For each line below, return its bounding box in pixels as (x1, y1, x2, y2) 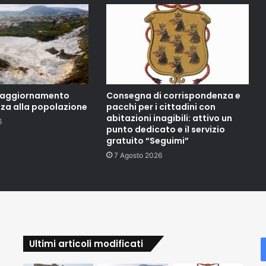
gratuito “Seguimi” (106, 135, 189, 147)
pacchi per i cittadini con (106, 101, 216, 113)
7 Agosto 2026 (113, 151, 162, 160)
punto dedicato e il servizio (106, 123, 225, 136)
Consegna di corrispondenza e (106, 90, 240, 102)
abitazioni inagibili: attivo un (106, 112, 232, 125)
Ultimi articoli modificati (28, 237, 143, 251)
